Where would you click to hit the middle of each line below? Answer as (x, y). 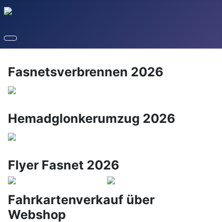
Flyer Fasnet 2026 (64, 165)
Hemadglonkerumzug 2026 (92, 118)
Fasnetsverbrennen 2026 (86, 72)
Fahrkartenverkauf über (81, 200)
